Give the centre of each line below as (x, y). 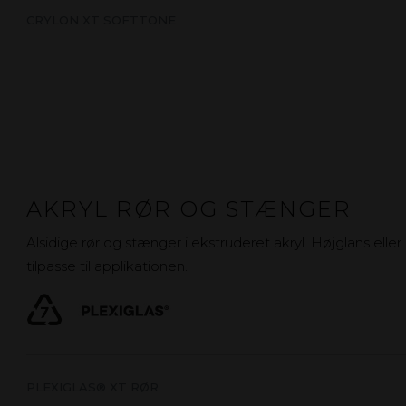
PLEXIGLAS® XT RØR (93, 387)
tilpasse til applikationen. (107, 266)
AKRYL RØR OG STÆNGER (189, 209)
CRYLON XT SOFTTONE (101, 20)
